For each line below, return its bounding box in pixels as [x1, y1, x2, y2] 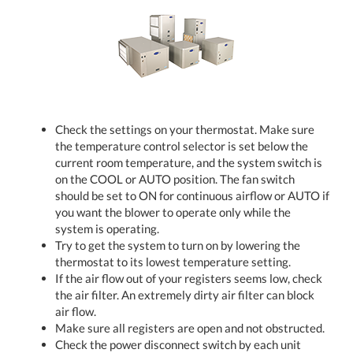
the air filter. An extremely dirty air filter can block [55, 287, 314, 302]
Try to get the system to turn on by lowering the [55, 237, 300, 252]
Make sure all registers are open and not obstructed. [55, 320, 325, 335]
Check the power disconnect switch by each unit [55, 336, 301, 351]
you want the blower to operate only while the [55, 204, 291, 219]
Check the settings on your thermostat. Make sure [55, 121, 314, 136]
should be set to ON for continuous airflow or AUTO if [55, 188, 329, 203]
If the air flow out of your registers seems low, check [55, 270, 322, 285]
